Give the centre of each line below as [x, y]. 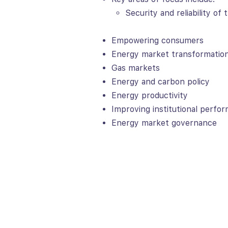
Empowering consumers [158, 40]
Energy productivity [150, 95]
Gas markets [136, 68]
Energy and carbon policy [161, 82]
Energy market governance [164, 123]
